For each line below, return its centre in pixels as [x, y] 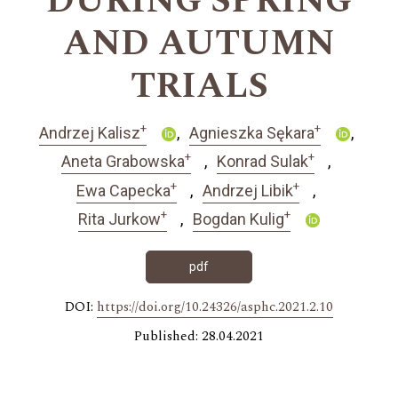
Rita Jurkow [119, 219]
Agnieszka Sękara [251, 132]
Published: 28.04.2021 [199, 336]
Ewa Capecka [123, 190]
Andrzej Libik [248, 190]
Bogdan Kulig [238, 219]
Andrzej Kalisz [89, 132]
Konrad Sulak [263, 162]
